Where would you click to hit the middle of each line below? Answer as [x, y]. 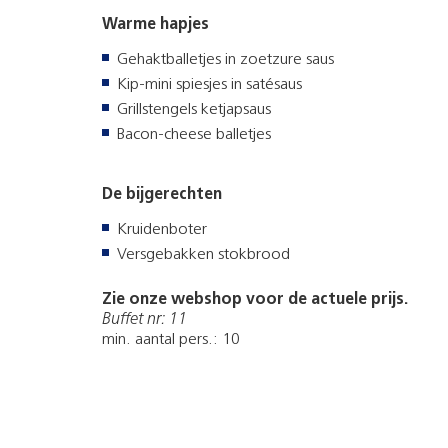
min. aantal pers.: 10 [171, 339]
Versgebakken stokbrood [203, 254]
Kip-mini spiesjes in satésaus [209, 84]
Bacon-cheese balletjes [194, 134]
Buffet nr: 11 [144, 319]
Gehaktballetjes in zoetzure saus [225, 59]
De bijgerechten [162, 194]
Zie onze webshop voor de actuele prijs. [255, 299]
